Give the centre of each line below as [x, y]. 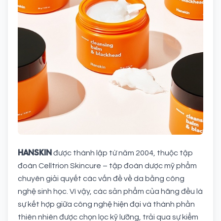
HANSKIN [35, 152]
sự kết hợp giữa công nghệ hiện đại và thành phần [106, 204]
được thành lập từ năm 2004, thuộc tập [123, 153]
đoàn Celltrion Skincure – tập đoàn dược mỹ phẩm [107, 166]
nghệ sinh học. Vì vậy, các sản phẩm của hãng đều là [110, 191]
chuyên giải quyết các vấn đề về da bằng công [101, 178]
